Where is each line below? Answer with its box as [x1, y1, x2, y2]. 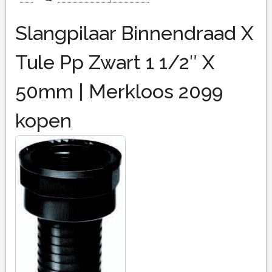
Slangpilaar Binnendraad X [15, 22, 253, 45]
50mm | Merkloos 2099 [15, 80, 223, 103]
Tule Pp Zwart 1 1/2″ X [15, 51, 214, 74]
